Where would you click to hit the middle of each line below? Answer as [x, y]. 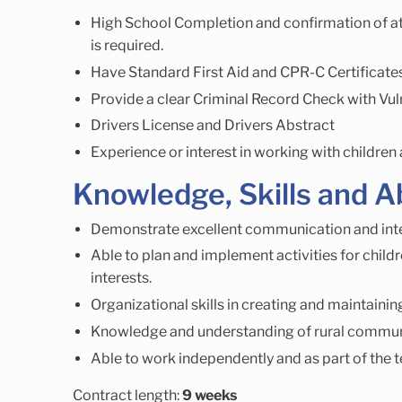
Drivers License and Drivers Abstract [212, 126]
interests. [121, 278]
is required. [127, 46]
